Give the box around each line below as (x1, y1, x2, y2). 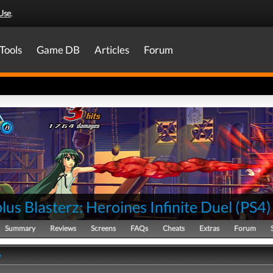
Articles (94, 43, 129, 56)
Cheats (163, 224, 185, 233)
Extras (199, 224, 219, 233)
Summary (5, 224, 35, 233)
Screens (91, 224, 116, 233)
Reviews (50, 224, 76, 233)
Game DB (37, 43, 80, 56)
